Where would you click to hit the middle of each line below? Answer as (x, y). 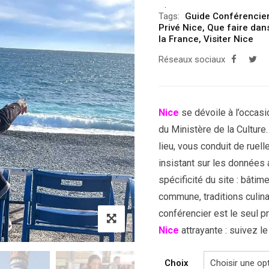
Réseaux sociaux (192, 59)
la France (179, 39)
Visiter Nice (228, 39)
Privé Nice (180, 28)
